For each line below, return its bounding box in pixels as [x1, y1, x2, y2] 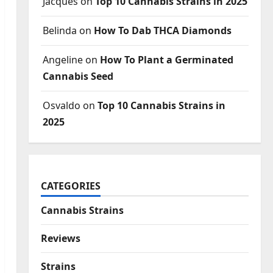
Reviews [40, 232, 80, 246]
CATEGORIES [40, 179, 101, 193]
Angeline [42, 53, 83, 67]
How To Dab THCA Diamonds [93, 24, 232, 38]
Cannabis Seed [42, 69, 113, 83]
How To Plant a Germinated [99, 53, 233, 67]
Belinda [42, 24, 77, 38]
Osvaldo [42, 99, 80, 113]
